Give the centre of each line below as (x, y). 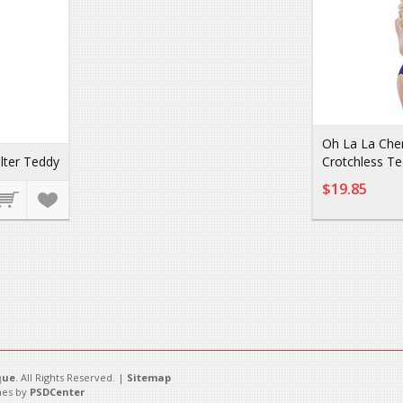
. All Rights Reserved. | (71, 377)
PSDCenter (57, 392)
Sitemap (149, 377)
